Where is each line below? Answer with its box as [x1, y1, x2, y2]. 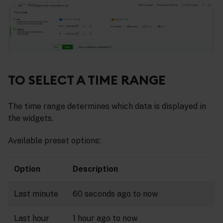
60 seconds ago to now [73, 189, 158, 199]
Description [73, 164, 118, 174]
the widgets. [8, 113, 53, 123]
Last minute [14, 189, 58, 199]
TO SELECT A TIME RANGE [8, 72, 166, 89]
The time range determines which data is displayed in [8, 101, 206, 111]
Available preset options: [8, 135, 101, 145]
